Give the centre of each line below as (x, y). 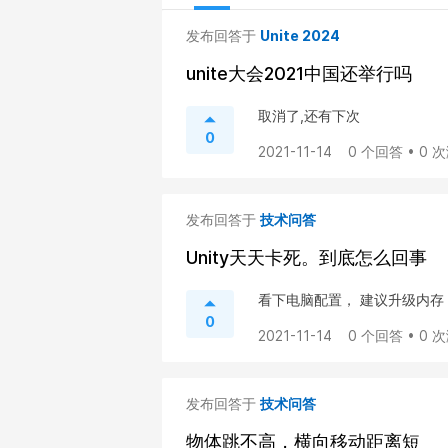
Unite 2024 (300, 35)
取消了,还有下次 (309, 115)
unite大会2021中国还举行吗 (299, 73)
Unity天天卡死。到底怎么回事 (306, 257)
